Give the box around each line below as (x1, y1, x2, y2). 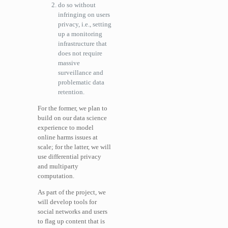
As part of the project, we (38, 188, 106, 196)
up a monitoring (58, 30, 102, 38)
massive (58, 59, 80, 67)
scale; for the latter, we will (38, 142, 111, 151)
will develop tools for (38, 197, 97, 206)
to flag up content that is (38, 217, 105, 225)
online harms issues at (38, 133, 98, 141)
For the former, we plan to (38, 104, 107, 112)
